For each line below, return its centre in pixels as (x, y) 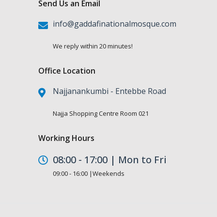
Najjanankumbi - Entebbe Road (109, 91)
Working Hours (66, 138)
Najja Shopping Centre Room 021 (101, 114)
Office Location (67, 71)
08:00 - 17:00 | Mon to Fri (110, 160)
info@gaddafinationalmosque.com (115, 24)
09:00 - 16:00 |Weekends (89, 174)
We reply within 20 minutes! (93, 46)
